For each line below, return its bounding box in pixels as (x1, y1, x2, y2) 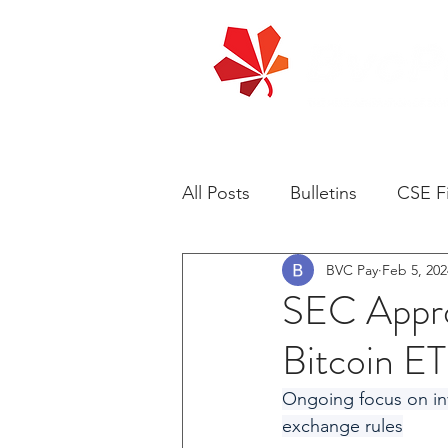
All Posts (182, 181, 250, 204)
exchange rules (282, 415, 403, 437)
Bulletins (290, 181, 357, 204)
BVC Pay (326, 260, 378, 279)
